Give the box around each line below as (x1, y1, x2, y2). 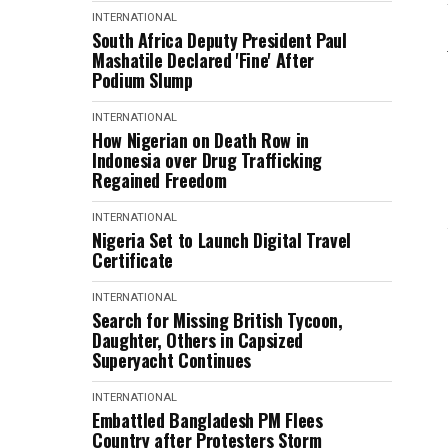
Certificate (92, 246, 174, 273)
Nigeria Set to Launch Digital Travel (92, 226, 352, 253)
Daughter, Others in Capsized (92, 326, 303, 353)
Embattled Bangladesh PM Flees (92, 406, 323, 433)
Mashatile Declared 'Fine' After (92, 46, 314, 73)
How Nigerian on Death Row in (92, 126, 309, 153)
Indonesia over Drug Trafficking (92, 146, 322, 173)
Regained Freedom (92, 166, 227, 193)
